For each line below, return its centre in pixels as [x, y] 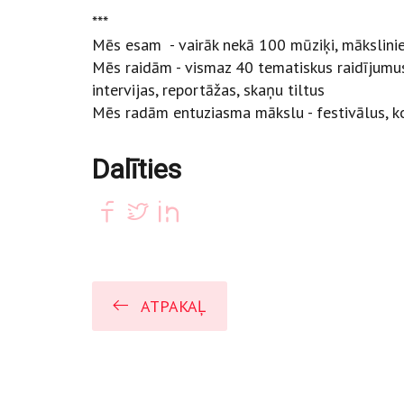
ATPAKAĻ [173, 307]
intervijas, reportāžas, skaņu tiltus [208, 90]
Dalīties [137, 170]
